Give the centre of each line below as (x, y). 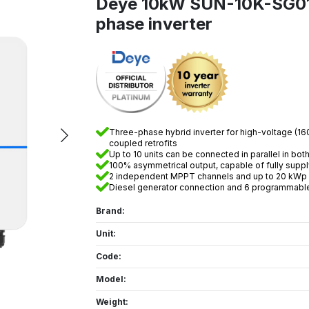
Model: (113, 279)
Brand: (112, 211)
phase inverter (154, 24)
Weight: (114, 302)
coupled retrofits (143, 143)
